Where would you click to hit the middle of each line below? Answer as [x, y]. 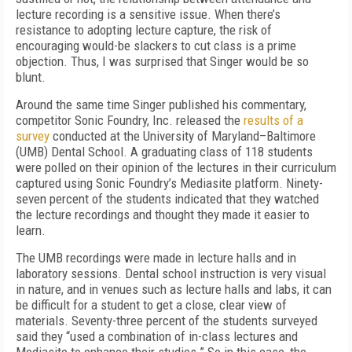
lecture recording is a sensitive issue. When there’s [148, 14]
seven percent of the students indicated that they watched [167, 199]
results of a [273, 120]
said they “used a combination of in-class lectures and [157, 336]
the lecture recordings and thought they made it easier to [163, 214]
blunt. [31, 77]
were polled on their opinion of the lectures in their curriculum [176, 167]
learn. [31, 230]
